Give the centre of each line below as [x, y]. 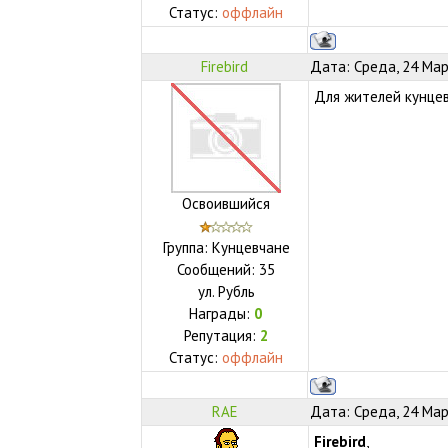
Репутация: [221, 335]
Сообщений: [218, 269]
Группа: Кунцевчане [226, 247]
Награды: [222, 313]
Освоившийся [226, 203]
